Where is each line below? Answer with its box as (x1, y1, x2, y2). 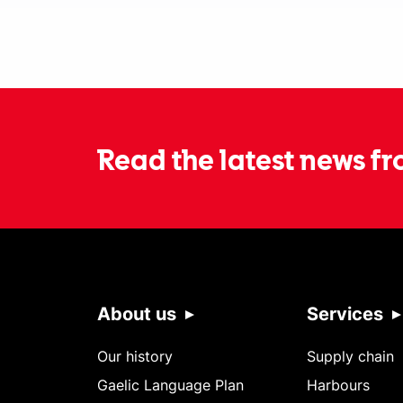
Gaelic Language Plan (96, 375, 244, 394)
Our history (96, 346, 173, 365)
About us (96, 302, 176, 325)
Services (307, 302, 384, 325)
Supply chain (307, 346, 395, 365)
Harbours (307, 375, 371, 394)
